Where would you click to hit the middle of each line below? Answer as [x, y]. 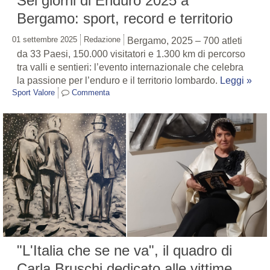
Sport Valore [33, 93]
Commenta [91, 93]
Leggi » [236, 81]
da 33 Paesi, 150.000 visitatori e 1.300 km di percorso [131, 54]
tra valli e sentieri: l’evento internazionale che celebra [130, 67]
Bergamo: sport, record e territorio [125, 19]
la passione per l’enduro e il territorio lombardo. [118, 81]
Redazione [102, 40]
